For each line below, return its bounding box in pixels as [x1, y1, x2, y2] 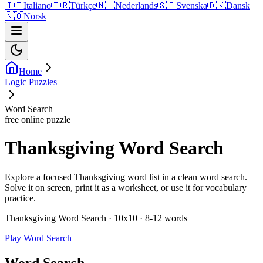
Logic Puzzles [5, 77, 57, 87]
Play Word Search [5, 232, 72, 243]
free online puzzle [5, 114, 70, 124]
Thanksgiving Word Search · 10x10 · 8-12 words [5, 213, 187, 223]
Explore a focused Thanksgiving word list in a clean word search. [5, 171, 247, 182]
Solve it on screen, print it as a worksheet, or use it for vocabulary [5, 182, 247, 193]
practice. [5, 193, 36, 203]
